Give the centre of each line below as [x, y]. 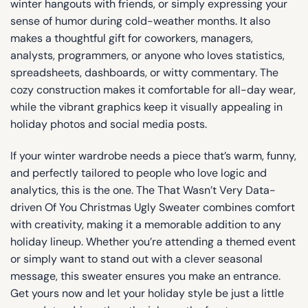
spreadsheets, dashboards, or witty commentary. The [144, 73]
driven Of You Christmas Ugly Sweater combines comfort [153, 207]
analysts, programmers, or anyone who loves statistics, [147, 56]
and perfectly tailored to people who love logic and [139, 173]
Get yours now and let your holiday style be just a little [147, 293]
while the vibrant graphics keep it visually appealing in [146, 107]
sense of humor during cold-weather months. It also [140, 21]
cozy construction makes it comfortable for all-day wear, [153, 90]
